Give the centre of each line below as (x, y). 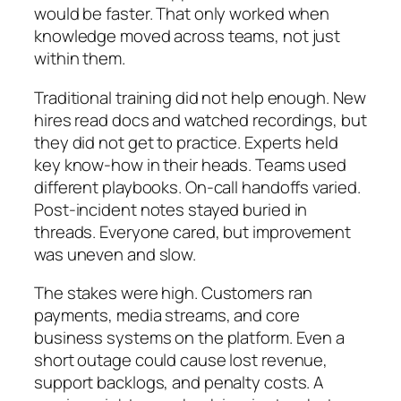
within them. (80, 59)
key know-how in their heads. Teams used (191, 164)
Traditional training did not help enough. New (200, 97)
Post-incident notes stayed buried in (171, 209)
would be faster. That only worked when (182, 14)
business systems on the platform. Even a (189, 338)
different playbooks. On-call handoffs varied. (197, 187)
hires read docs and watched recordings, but (200, 119)
